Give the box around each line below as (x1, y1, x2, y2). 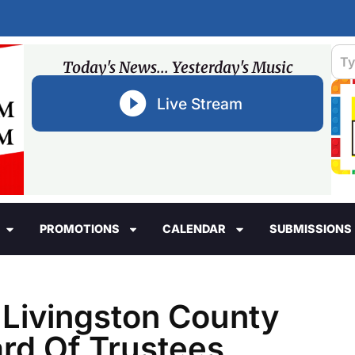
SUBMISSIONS (269, 222, 352, 236)
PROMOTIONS (39, 222, 120, 236)
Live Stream (156, 94, 242, 113)
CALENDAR (162, 222, 227, 236)
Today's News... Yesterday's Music (62, 58, 293, 77)
